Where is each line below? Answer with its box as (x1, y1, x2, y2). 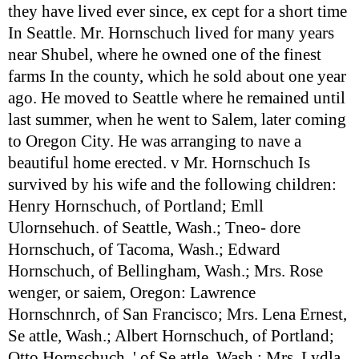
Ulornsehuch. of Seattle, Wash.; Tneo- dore (8, 218, 301, 238)
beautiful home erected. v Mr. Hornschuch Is (8, 153, 310, 173)
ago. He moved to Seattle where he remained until (8, 88, 345, 108)
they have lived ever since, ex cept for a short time (8, 2, 347, 22)
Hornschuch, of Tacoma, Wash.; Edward (8, 240, 280, 260)
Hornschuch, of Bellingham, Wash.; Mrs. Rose (8, 261, 323, 281)
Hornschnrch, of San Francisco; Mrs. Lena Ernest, (8, 305, 347, 325)
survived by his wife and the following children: (8, 175, 337, 195)
